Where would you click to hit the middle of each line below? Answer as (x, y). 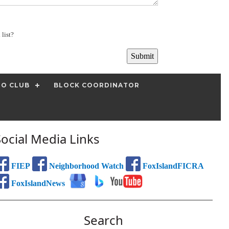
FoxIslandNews (37, 184)
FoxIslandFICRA (173, 166)
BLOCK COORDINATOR (97, 85)
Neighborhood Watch (86, 166)
